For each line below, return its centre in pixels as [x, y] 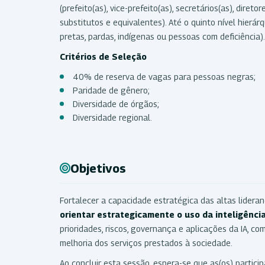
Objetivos [98, 168]
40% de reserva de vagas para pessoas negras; [164, 76]
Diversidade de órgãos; [116, 104]
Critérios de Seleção [103, 56]
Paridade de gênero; [111, 90]
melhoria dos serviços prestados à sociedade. [146, 243]
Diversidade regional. [112, 117]
